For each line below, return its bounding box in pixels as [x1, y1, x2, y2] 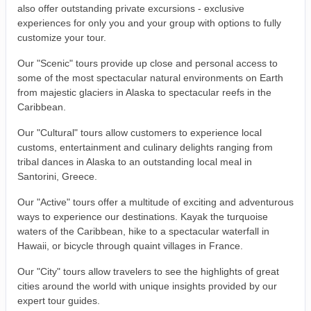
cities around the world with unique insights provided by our [17, 280, 277, 292]
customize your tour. [17, 32, 106, 44]
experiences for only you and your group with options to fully [17, 17, 281, 29]
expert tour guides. [17, 295, 100, 307]
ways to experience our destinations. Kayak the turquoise [17, 211, 268, 223]
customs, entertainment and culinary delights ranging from [17, 142, 273, 153]
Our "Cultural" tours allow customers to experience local [17, 127, 262, 139]
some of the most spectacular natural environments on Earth [17, 72, 283, 84]
